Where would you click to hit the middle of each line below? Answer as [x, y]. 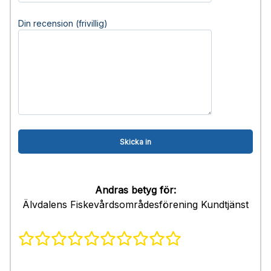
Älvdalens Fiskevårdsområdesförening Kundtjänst [135, 204]
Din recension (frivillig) [63, 23]
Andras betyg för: [135, 190]
